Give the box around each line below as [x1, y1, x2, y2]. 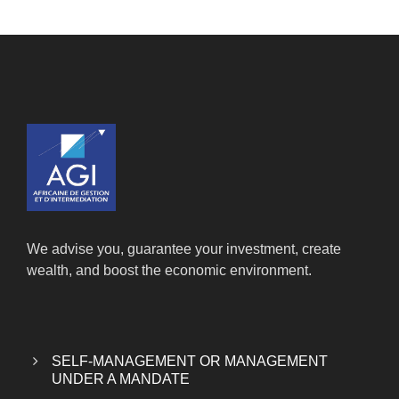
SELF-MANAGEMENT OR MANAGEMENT [52, 353, 328, 369]
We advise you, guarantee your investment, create [27, 240, 341, 256]
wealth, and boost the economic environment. [27, 262, 312, 278]
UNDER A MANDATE [52, 370, 190, 387]
